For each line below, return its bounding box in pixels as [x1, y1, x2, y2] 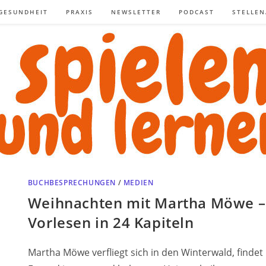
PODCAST [179, 8, 214, 16]
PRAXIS [66, 8, 93, 16]
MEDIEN [123, 177, 154, 188]
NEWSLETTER [111, 8, 161, 16]
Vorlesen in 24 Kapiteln [27, 212, 194, 232]
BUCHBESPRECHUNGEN [27, 177, 116, 188]
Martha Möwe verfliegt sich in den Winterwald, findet [27, 245, 263, 259]
